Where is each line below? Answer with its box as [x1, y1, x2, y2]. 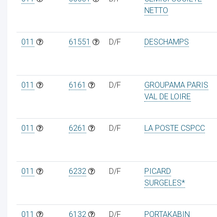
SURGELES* [144, 178, 185, 187]
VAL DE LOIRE [144, 92, 191, 101]
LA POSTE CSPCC [144, 123, 205, 133]
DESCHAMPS [144, 37, 189, 46]
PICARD [144, 166, 171, 176]
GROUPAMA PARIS [144, 80, 208, 90]
